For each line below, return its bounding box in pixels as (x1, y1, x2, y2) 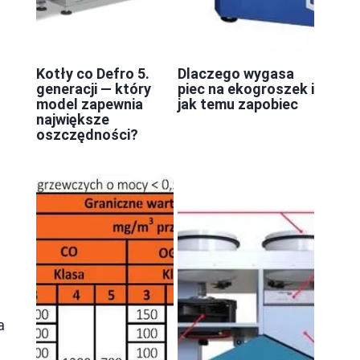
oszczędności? (36, 125, 138, 143)
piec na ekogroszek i (177, 80, 314, 97)
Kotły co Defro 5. (36, 64, 149, 82)
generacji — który (36, 80, 151, 97)
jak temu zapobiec (177, 95, 298, 112)
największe (36, 110, 109, 128)
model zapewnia (36, 95, 143, 112)
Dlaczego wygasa (177, 64, 294, 82)
